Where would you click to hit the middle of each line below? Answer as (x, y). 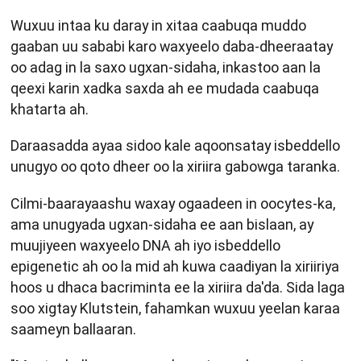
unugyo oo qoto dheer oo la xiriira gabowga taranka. (175, 167)
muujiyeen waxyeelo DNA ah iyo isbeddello (145, 245)
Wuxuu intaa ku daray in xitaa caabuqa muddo (158, 25)
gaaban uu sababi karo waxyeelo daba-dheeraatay (172, 46)
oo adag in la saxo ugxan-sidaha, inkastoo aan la (166, 67)
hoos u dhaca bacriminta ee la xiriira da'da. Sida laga (178, 287)
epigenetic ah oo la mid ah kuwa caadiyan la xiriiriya (175, 266)
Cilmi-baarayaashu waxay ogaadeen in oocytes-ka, (173, 203)
